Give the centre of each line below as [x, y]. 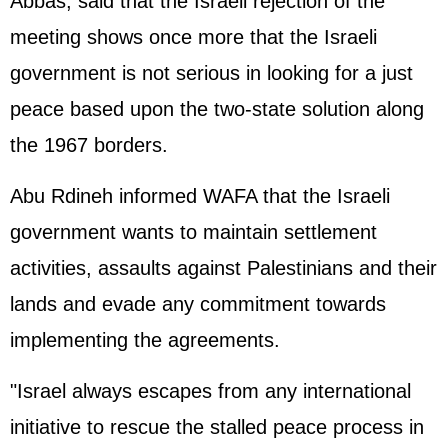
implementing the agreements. [145, 340]
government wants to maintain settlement [193, 232]
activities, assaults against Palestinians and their [223, 268]
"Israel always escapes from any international [210, 391]
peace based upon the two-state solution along [217, 109]
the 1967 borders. [89, 145]
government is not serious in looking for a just [211, 73]
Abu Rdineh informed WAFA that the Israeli [200, 196]
